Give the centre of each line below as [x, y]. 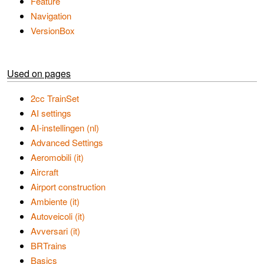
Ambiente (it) [55, 201]
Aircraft [44, 172]
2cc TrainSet [55, 98]
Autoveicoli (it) [58, 216]
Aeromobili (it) [57, 157]
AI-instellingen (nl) [65, 128]
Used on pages [39, 73]
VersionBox [53, 30]
